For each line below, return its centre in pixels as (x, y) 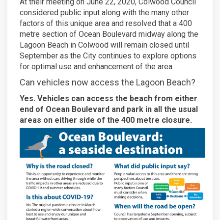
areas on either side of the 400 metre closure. (106, 120)
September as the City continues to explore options (108, 55)
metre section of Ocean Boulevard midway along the (109, 34)
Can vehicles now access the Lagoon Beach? (108, 82)
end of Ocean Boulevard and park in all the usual (109, 109)
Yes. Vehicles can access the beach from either (109, 98)
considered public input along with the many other (104, 12)
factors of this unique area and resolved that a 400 (106, 23)
